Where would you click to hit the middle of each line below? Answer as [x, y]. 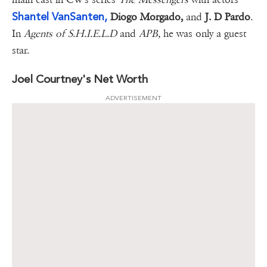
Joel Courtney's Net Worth [80, 79]
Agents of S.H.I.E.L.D [70, 34]
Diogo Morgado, [147, 17]
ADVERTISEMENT [133, 98]
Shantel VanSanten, [60, 17]
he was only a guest [203, 34]
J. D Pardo [226, 17]
